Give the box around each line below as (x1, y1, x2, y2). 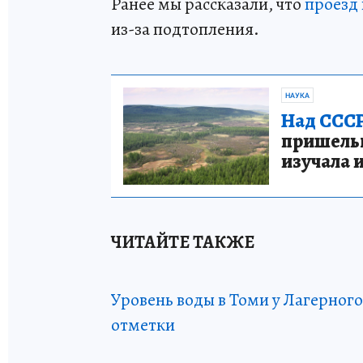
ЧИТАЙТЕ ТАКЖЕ (111, 229, 254, 254)
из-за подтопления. (111, 16, 259, 41)
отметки (111, 312, 175, 337)
